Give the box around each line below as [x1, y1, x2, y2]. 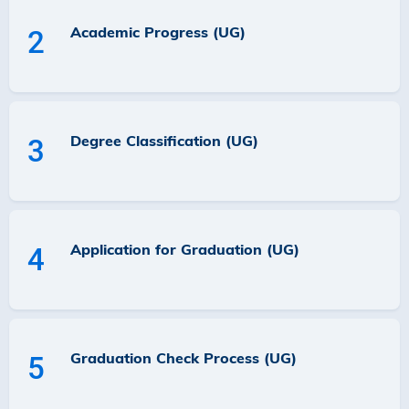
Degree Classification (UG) [70, 131, 258, 150]
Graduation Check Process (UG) [70, 349, 297, 367]
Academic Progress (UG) [70, 23, 246, 41]
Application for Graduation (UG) [70, 240, 299, 258]
